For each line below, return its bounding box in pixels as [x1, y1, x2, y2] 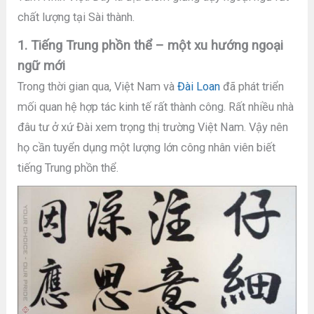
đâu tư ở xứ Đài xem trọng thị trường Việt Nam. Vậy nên [18, 120, 289, 134]
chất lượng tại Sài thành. [18, 11, 135, 25]
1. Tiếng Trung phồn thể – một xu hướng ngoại [18, 37, 284, 53]
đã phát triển [220, 79, 285, 93]
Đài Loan [177, 79, 221, 93]
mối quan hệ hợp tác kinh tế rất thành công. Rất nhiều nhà [18, 100, 294, 114]
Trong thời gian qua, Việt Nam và [18, 79, 178, 93]
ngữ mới [18, 57, 66, 74]
